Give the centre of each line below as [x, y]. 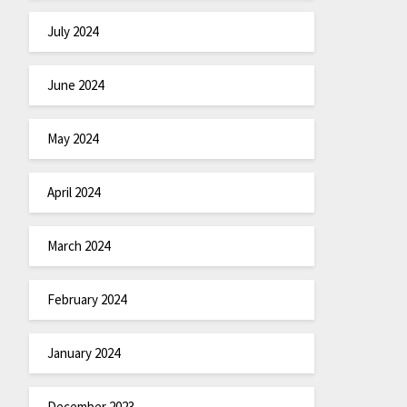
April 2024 [73, 192]
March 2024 [78, 245]
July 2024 [72, 31]
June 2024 [75, 84]
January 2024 [83, 352]
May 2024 [72, 138]
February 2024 [86, 299]
